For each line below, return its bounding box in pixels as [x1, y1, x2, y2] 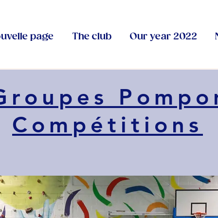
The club [72, 31, 111, 42]
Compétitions [12, 111, 203, 138]
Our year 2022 [129, 31, 197, 42]
